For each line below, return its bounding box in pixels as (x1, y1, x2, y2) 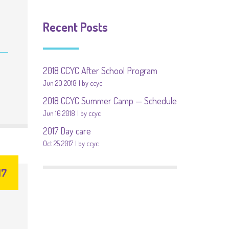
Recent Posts (42, 19, 108, 35)
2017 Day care (42, 125, 91, 136)
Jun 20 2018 (42, 79, 77, 87)
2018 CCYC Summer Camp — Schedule (42, 95, 177, 106)
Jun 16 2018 (42, 109, 75, 118)
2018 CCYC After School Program (42, 65, 157, 76)
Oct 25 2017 (42, 139, 73, 148)
